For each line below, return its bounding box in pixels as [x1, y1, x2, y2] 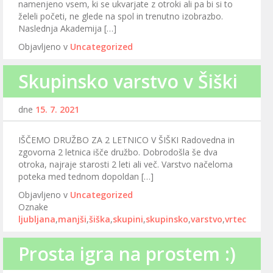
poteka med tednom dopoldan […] [18, 171, 154, 183]
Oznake [18, 201, 48, 213]
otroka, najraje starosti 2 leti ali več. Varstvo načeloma [18, 158, 233, 171]
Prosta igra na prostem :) [18, 241, 236, 267]
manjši [58, 213, 87, 225]
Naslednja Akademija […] [18, 23, 116, 35]
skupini [113, 213, 143, 225]
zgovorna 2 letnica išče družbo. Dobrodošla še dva [18, 146, 218, 158]
